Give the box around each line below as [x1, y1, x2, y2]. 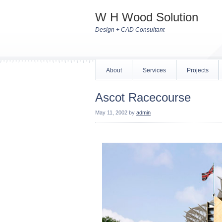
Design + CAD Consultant [95, 26, 165, 33]
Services [143, 67, 166, 74]
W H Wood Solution [95, 10, 198, 24]
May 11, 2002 [95, 110, 127, 115]
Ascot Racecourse [95, 91, 191, 104]
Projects [187, 67, 209, 74]
